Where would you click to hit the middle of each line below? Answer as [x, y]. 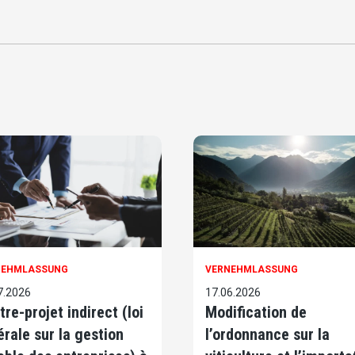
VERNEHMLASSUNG [252, 270]
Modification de [256, 313]
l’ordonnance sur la [267, 335]
